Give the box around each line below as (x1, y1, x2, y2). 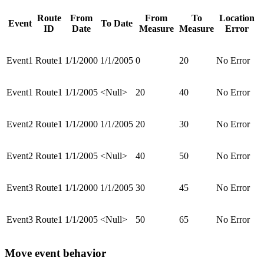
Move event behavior (5, 247, 106, 260)
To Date (101, 18, 133, 28)
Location (219, 12, 255, 23)
